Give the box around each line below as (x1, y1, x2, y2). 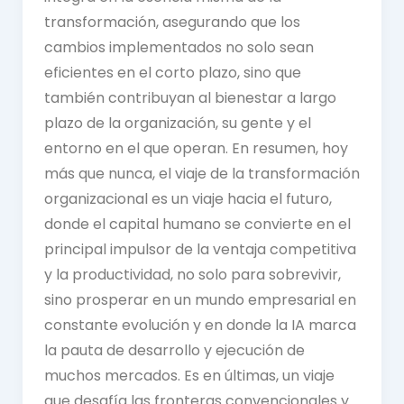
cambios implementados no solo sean (43, 37, 314, 59)
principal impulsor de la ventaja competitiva (43, 239, 356, 261)
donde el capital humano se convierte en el (43, 214, 351, 235)
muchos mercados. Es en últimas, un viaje (43, 365, 335, 387)
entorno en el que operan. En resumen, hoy (43, 138, 348, 160)
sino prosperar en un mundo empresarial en (43, 289, 356, 311)
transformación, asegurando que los (43, 12, 300, 33)
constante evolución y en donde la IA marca (43, 315, 356, 336)
